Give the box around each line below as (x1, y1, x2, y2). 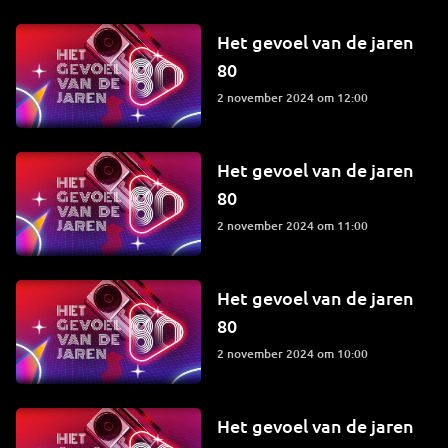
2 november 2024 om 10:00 (223, 345, 368, 363)
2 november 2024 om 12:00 (223, 89, 368, 107)
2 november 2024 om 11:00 (223, 217, 368, 235)
